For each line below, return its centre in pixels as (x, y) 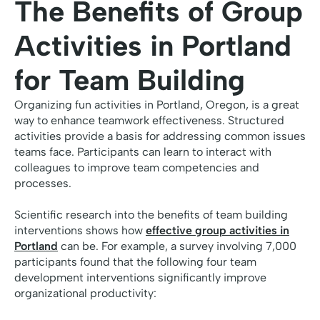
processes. (43, 184)
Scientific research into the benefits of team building (151, 215)
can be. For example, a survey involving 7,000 (177, 246)
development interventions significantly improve (140, 278)
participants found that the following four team (135, 262)
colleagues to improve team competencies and (137, 168)
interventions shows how (80, 231)
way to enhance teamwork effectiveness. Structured (149, 121)
